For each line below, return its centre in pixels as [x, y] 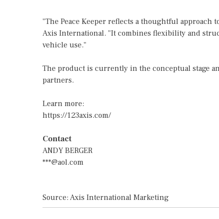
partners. [58, 80]
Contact [57, 139]
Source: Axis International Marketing [106, 197]
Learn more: [63, 104]
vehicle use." [65, 45]
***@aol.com [63, 162]
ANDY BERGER [67, 151]
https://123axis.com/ [77, 115]
